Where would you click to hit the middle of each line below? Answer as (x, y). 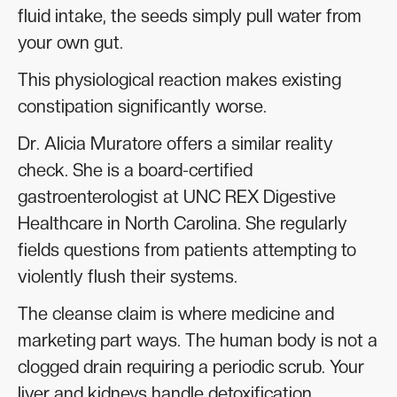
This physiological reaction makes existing (179, 79)
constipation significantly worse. (142, 106)
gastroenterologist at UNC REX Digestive (177, 196)
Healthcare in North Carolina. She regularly (183, 223)
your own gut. (70, 42)
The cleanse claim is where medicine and (176, 313)
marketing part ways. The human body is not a (198, 340)
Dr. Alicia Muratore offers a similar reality (175, 143)
